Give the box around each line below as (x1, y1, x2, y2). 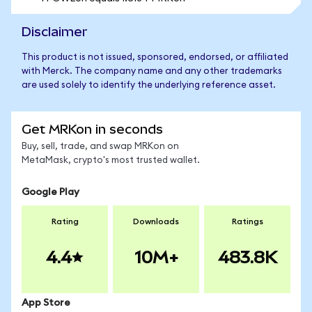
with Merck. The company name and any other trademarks (22, 67, 282, 76)
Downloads (133, 217, 179, 226)
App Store (22, 298, 70, 308)
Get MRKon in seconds (22, 122, 163, 136)
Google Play (22, 187, 79, 197)
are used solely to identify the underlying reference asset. (22, 81, 276, 90)
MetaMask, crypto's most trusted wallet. (22, 156, 200, 165)
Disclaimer (22, 24, 88, 39)
